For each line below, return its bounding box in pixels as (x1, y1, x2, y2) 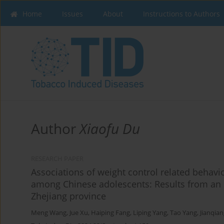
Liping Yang (133, 208, 167, 217)
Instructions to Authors (143, 9, 220, 18)
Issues (62, 9, 83, 18)
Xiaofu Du (79, 119, 140, 138)
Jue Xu (69, 208, 88, 217)
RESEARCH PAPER (31, 154, 83, 163)
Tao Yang (170, 208, 197, 217)
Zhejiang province (31, 190, 106, 202)
